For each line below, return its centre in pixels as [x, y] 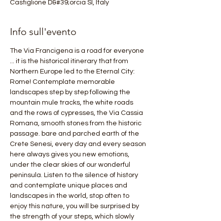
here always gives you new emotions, [70, 154]
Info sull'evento [43, 32]
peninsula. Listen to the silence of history [75, 175]
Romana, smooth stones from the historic [76, 123]
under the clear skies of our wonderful [71, 165]
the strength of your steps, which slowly [73, 217]
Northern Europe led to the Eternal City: [73, 72]
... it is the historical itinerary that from [70, 61]
